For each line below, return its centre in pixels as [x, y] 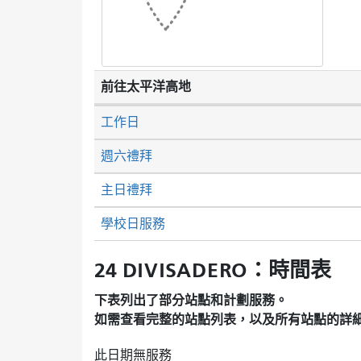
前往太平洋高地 [146, 86]
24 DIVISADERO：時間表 [213, 270]
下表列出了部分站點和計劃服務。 [191, 301]
